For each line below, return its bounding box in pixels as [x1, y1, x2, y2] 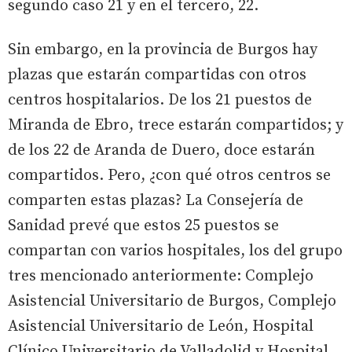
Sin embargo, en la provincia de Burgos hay [8, 39, 317, 60]
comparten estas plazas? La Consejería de [8, 190, 303, 211]
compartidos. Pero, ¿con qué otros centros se [8, 165, 331, 185]
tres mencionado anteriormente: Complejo [8, 266, 313, 286]
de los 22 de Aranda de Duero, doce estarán [8, 140, 315, 160]
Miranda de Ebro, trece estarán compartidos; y [8, 115, 343, 135]
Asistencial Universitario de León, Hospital [8, 316, 313, 336]
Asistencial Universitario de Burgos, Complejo [8, 291, 336, 311]
